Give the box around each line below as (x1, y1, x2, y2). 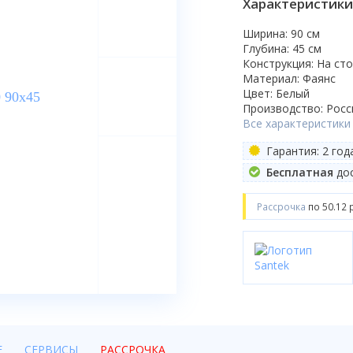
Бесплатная (266, 165, 333, 180)
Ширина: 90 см (243, 25, 320, 41)
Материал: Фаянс (243, 70, 336, 86)
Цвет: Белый (243, 85, 310, 101)
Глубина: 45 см (243, 40, 321, 56)
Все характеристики (243, 115, 351, 131)
